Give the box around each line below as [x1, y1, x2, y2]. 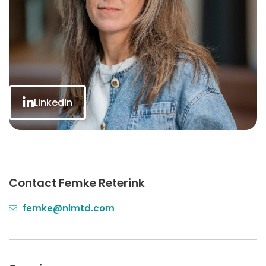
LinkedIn [34, 96, 72, 110]
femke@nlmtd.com [22, 202, 115, 215]
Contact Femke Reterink [9, 175, 145, 192]
